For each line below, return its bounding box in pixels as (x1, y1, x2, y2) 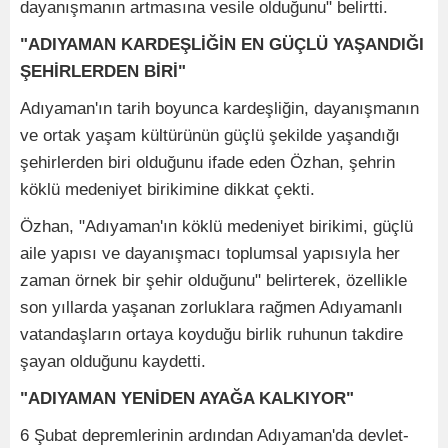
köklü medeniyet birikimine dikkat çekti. (20, 179, 315, 199)
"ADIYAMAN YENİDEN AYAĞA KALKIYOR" (20, 388, 354, 408)
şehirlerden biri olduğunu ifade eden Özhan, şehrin (20, 152, 395, 172)
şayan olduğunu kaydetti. (20, 351, 206, 371)
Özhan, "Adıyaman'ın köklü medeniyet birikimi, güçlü (20, 216, 413, 236)
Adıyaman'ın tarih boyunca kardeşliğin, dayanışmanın (20, 98, 419, 118)
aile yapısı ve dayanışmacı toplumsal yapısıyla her (20, 243, 400, 263)
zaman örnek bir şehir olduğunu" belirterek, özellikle (20, 270, 407, 290)
